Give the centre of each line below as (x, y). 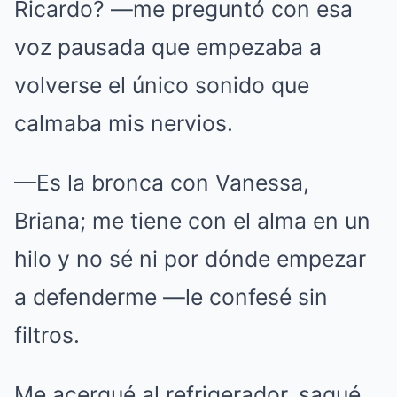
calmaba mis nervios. (124, 123)
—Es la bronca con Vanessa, (162, 183)
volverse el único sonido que (162, 85)
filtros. (47, 335)
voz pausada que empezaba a (168, 47)
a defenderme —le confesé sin (171, 297)
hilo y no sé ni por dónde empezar (190, 259)
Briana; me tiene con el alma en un (192, 221)
